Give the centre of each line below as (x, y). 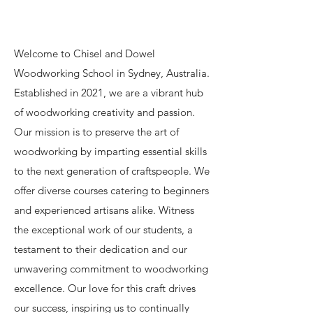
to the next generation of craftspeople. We (112, 171)
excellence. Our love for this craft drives (105, 288)
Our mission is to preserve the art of (96, 132)
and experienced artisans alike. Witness (104, 210)
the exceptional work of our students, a (103, 230)
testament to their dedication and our (101, 249)
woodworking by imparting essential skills (110, 151)
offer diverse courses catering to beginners (111, 190)
